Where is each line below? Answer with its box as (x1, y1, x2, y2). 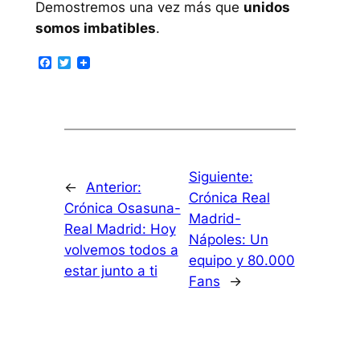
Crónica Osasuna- (63, 199, 181, 216)
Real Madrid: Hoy (63, 220, 176, 237)
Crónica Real (188, 189, 270, 206)
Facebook (51, 55, 112, 72)
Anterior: (85, 178, 141, 195)
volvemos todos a (63, 241, 178, 258)
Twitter (70, 55, 113, 72)
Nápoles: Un (188, 231, 268, 247)
